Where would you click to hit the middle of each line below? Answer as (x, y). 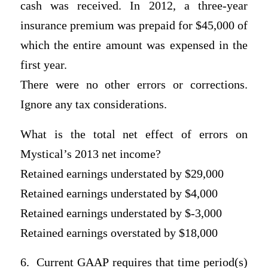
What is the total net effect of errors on (134, 134)
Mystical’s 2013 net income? (92, 154)
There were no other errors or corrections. (134, 85)
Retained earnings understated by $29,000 (122, 173)
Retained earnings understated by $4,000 (119, 193)
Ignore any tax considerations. (93, 105)
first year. (43, 65)
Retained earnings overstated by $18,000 (119, 233)
